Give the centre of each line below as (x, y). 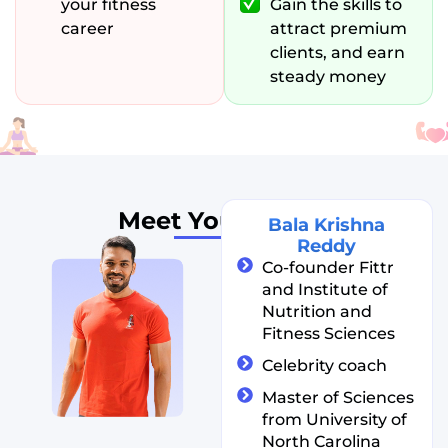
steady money (328, 77)
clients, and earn (337, 53)
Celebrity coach (324, 366)
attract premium (338, 29)
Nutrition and (316, 312)
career (87, 29)
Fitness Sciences (328, 334)
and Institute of (324, 290)
